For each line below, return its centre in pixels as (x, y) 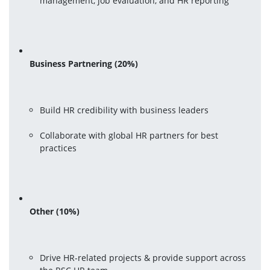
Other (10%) (55, 211)
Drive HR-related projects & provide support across (143, 257)
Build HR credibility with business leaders (124, 110)
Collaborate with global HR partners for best (129, 135)
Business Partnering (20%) (84, 63)
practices (58, 148)
